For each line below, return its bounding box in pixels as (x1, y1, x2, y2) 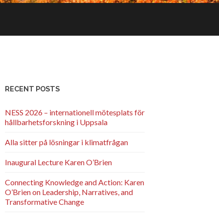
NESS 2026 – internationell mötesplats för (5, 107, 145, 117)
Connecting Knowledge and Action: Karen (5, 177, 144, 187)
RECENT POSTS (5, 84, 60, 93)
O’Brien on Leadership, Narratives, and (5, 187, 133, 197)
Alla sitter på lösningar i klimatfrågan (5, 137, 128, 147)
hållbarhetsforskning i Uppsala (5, 117, 108, 127)
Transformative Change (5, 197, 84, 206)
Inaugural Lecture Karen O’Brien (5, 157, 112, 167)
